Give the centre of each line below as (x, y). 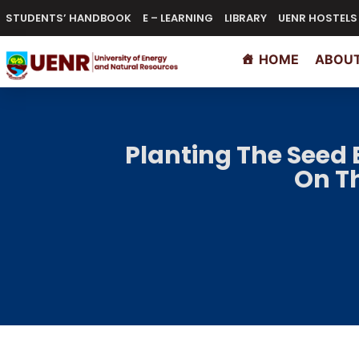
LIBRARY (246, 18)
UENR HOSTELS (318, 18)
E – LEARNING (178, 18)
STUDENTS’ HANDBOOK (69, 18)
